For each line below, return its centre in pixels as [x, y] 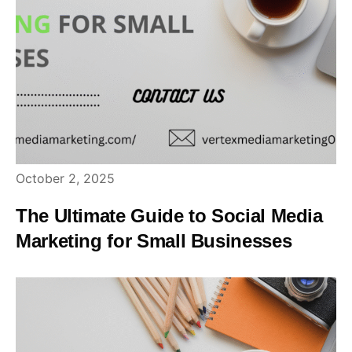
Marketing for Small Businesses [154, 241]
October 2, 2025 [65, 178]
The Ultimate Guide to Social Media [169, 216]
